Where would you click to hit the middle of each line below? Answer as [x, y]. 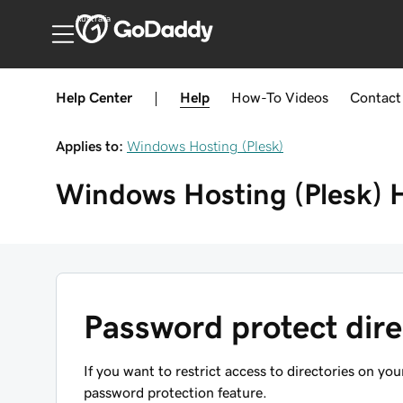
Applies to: [90, 146]
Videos [307, 97]
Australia [93, 19]
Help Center [94, 97]
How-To [256, 97]
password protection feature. [175, 392]
